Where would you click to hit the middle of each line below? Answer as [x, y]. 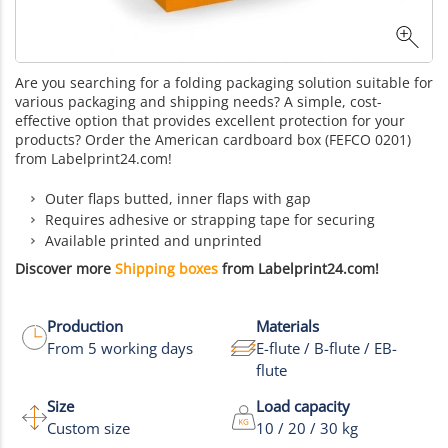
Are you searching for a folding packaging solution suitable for [224, 83]
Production [85, 326]
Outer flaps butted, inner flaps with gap [178, 199]
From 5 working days [120, 348]
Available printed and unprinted [153, 241]
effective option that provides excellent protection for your [210, 121]
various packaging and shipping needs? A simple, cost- [198, 102]
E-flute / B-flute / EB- [326, 348]
